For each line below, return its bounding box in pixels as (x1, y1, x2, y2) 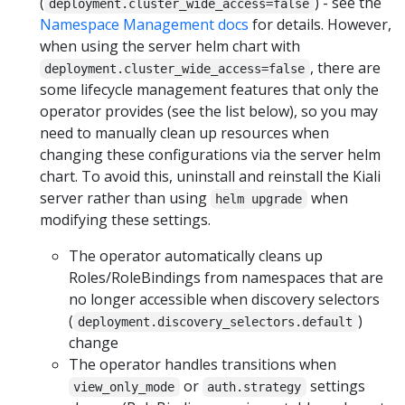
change (69, 332, 118, 353)
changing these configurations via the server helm (40, 144, 381, 165)
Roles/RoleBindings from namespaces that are (69, 267, 383, 287)
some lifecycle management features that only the (40, 79, 379, 99)
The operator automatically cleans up (69, 245, 323, 266)
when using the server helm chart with (40, 35, 300, 56)
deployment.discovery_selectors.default (78, 314, 353, 329)
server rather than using (40, 187, 211, 208)
